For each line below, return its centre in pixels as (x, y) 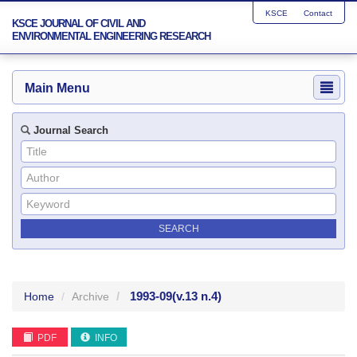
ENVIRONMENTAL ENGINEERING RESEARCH (111, 36)
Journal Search (69, 130)
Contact (318, 13)
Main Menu (57, 88)
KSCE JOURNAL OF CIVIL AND (78, 24)
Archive (90, 296)
